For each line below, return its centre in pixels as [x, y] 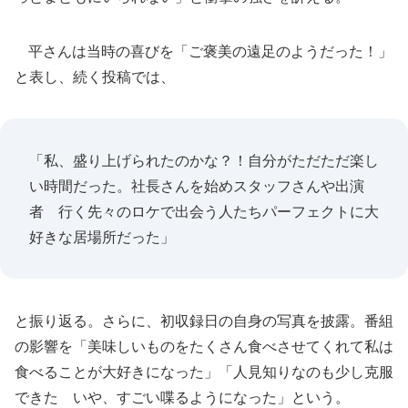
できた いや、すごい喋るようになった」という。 [182, 397]
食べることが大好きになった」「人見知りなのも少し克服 [204, 372]
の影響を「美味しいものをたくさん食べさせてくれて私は [204, 346]
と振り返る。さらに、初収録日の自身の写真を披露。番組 [204, 321]
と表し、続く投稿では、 [95, 76]
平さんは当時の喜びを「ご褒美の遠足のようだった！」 [204, 51]
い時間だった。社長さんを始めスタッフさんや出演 [197, 186]
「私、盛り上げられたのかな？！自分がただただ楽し [204, 160]
